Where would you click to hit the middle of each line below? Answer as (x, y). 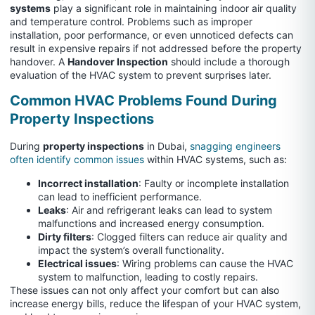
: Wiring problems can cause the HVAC (205, 263)
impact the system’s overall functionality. (131, 250)
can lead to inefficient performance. (120, 196)
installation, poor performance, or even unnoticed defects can (152, 34)
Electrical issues (77, 263)
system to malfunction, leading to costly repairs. (148, 276)
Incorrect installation (88, 183)
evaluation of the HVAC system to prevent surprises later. (141, 75)
